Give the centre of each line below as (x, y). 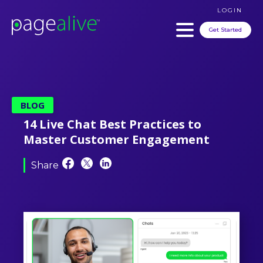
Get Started (225, 30)
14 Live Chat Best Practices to (112, 124)
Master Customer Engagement (117, 139)
